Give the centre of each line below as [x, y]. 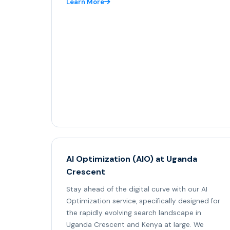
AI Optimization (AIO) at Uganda [132, 159]
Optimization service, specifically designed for [143, 201]
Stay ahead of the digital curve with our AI [137, 189]
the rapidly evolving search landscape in [134, 213]
